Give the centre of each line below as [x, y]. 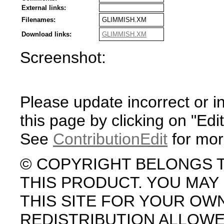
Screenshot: [63, 57]
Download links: [46, 34]
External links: [44, 8]
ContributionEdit [110, 139]
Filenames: [38, 20]
